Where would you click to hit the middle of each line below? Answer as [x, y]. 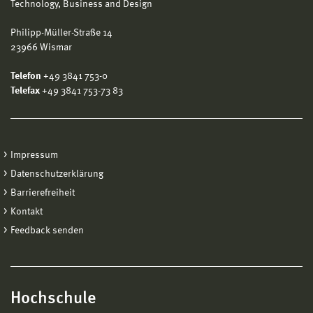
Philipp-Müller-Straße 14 [61, 32]
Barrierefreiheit [43, 192]
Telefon [26, 76]
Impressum [34, 155]
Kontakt [27, 211]
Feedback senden [47, 230]
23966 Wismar [41, 47]
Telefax [25, 90]
